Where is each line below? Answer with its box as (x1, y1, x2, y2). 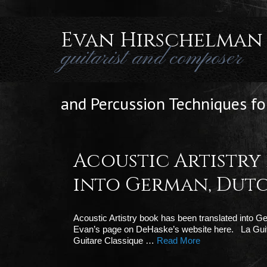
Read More (157, 235, 200, 246)
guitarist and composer (61, 44, 243, 73)
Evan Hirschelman (61, 27, 263, 54)
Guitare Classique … (73, 235, 157, 246)
